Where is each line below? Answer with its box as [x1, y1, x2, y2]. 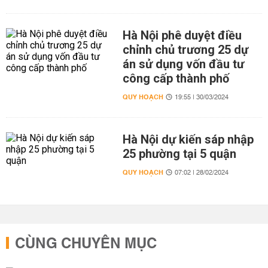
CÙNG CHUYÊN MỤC [15, 231, 157, 257]
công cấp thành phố [122, 71, 229, 86]
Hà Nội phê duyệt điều [122, 28, 242, 42]
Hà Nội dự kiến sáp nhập [122, 132, 254, 147]
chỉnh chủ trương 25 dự [122, 42, 248, 57]
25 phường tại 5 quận [122, 147, 236, 161]
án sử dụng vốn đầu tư [122, 57, 244, 71]
